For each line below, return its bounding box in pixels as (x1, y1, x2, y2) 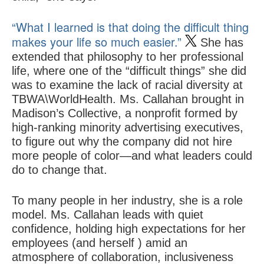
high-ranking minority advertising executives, (12, 121, 243, 134)
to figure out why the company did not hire (12, 135, 232, 148)
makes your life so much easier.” (12, 33, 185, 51)
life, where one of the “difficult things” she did (12, 64, 246, 78)
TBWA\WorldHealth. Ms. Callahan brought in (12, 93, 244, 106)
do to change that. (12, 163, 107, 177)
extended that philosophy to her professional (12, 50, 243, 64)
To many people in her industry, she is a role (12, 194, 243, 207)
